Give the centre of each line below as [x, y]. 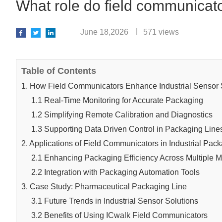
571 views [161, 32]
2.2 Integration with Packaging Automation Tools [115, 172]
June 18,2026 [104, 32]
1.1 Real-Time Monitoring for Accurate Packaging [117, 100]
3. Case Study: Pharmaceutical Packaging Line [104, 187]
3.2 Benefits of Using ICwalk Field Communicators [119, 215]
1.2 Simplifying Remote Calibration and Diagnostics [122, 115]
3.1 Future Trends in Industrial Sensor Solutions [115, 201]
